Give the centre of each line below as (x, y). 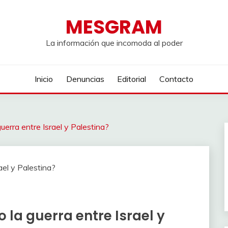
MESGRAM (114, 27)
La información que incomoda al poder (114, 43)
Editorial (132, 79)
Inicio (44, 79)
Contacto (176, 79)
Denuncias (85, 79)
